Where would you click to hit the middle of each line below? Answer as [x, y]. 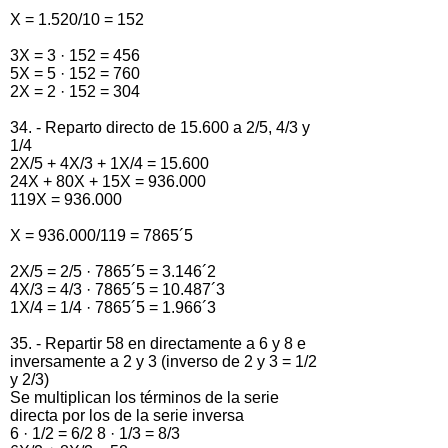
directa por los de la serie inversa [127, 415]
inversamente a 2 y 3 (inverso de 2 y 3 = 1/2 [163, 361]
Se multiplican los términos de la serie [144, 397]
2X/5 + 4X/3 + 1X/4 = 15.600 [109, 163]
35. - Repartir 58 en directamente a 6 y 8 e [158, 343]
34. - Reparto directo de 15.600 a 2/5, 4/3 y [160, 127]
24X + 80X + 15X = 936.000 [108, 181]
